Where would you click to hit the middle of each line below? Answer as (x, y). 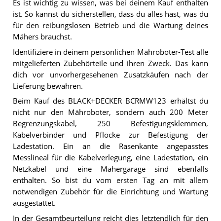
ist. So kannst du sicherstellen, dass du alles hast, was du (110, 14)
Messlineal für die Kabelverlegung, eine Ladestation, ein (110, 158)
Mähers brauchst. (42, 37)
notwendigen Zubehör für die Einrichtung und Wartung (110, 192)
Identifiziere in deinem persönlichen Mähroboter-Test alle (110, 52)
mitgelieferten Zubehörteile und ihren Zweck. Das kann (110, 63)
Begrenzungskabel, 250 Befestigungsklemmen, (110, 124)
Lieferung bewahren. (48, 86)
